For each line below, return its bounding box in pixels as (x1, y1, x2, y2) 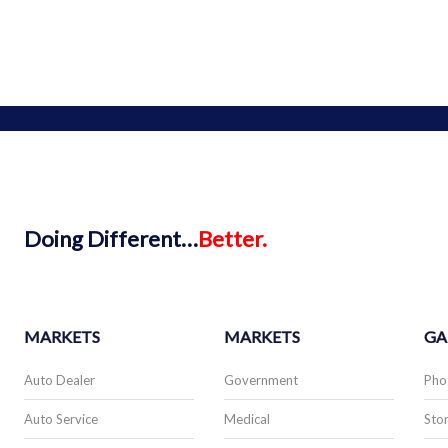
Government (224, 371, 298, 388)
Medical (224, 410, 270, 427)
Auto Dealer (24, 371, 95, 388)
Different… (87, 224, 198, 252)
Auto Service (24, 410, 98, 427)
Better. (198, 224, 267, 252)
